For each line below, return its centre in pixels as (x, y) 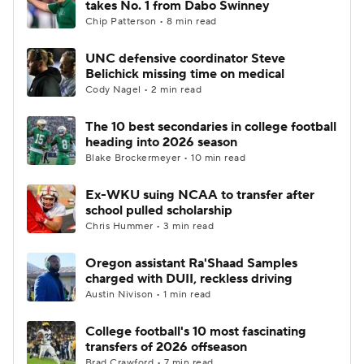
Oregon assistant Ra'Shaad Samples (191, 263)
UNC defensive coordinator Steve (185, 58)
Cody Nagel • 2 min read (144, 90)
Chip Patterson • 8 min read (151, 22)
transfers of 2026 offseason (166, 347)
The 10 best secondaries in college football (211, 127)
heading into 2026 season (161, 142)
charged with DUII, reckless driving (189, 279)
